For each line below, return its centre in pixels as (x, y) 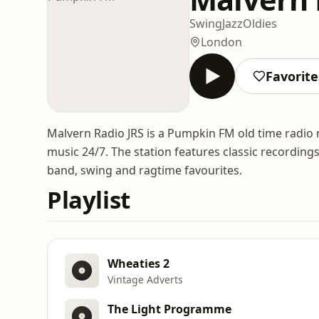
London (221, 42)
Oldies (260, 23)
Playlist (89, 200)
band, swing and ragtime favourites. (145, 170)
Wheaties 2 (138, 263)
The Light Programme (169, 309)
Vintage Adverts (145, 279)
